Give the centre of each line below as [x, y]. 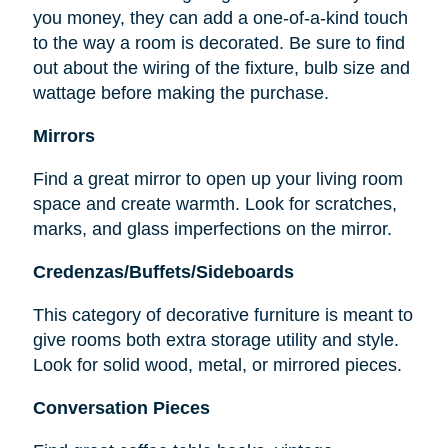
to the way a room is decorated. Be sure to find [218, 43]
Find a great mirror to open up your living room [217, 179]
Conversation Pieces [121, 408]
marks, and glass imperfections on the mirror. [212, 229]
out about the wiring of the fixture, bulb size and [221, 68]
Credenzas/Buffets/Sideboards [163, 272]
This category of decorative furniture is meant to [222, 315]
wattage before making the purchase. [180, 93]
